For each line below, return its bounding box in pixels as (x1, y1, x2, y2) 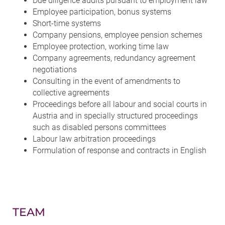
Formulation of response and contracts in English (33, 145, 206, 155)
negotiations (33, 64, 77, 74)
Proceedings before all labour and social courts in (33, 99, 207, 109)
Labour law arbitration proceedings (33, 134, 156, 144)
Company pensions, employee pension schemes (33, 30, 202, 40)
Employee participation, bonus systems (33, 7, 171, 17)
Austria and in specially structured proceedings (33, 110, 198, 121)
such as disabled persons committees (33, 122, 166, 132)
